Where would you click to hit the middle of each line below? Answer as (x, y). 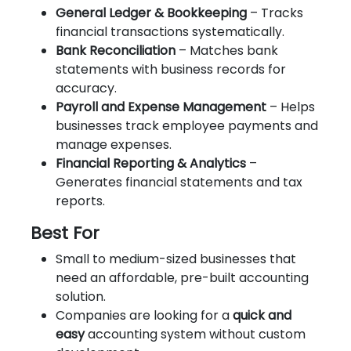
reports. (80, 201)
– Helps (291, 107)
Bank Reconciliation (116, 50)
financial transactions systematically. (170, 31)
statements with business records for (171, 69)
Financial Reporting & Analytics (151, 163)
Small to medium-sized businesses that (176, 259)
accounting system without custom (195, 334)
